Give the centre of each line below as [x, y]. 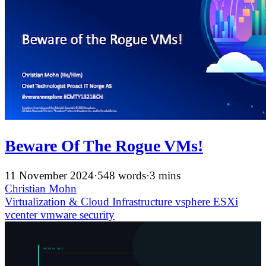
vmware [60, 215]
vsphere [194, 202]
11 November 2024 [49, 176]
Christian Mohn [41, 189]
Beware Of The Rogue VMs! [104, 145]
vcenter [23, 215]
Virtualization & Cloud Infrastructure [90, 202]
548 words [122, 176]
